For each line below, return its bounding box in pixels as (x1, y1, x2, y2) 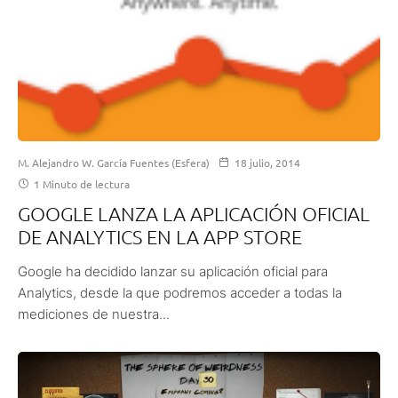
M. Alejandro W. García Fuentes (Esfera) (18, 155, 210, 170)
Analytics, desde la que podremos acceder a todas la (18, 283, 342, 301)
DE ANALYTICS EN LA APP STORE (18, 224, 302, 248)
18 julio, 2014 (235, 155, 300, 170)
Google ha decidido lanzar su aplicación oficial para (18, 262, 328, 280)
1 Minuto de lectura (31, 176, 130, 191)
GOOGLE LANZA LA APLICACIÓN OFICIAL (18, 201, 370, 225)
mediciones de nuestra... (18, 305, 170, 322)
